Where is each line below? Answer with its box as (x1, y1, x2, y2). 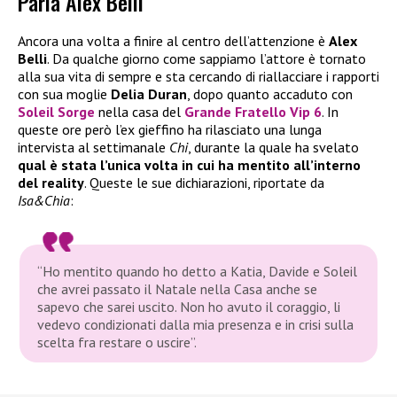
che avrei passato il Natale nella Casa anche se (37, 279, 318, 298)
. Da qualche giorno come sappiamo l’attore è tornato (47, 50, 366, 68)
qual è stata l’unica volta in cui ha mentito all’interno (18, 156, 361, 175)
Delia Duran (111, 85, 187, 104)
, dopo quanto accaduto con (187, 85, 353, 104)
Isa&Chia (18, 191, 70, 210)
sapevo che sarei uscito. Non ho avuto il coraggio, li (37, 297, 341, 315)
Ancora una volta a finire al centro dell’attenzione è (18, 32, 329, 51)
